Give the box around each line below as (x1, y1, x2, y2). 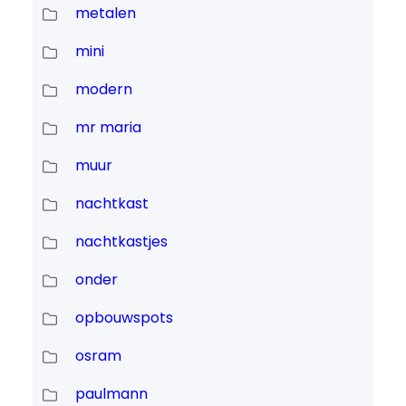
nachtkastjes (74, 231, 168, 253)
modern (74, 79, 132, 101)
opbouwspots (74, 307, 173, 329)
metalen (74, 3, 136, 24)
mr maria (74, 117, 141, 139)
